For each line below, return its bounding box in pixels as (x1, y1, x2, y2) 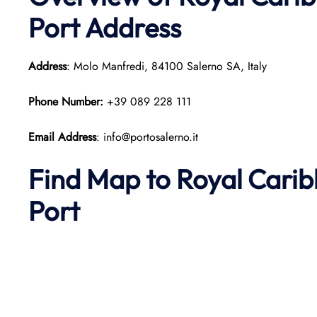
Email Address (28, 129, 96, 145)
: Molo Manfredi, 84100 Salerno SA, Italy (67, 58, 267, 74)
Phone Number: (28, 93, 107, 110)
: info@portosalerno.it (96, 129, 198, 145)
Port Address (28, 11, 181, 45)
